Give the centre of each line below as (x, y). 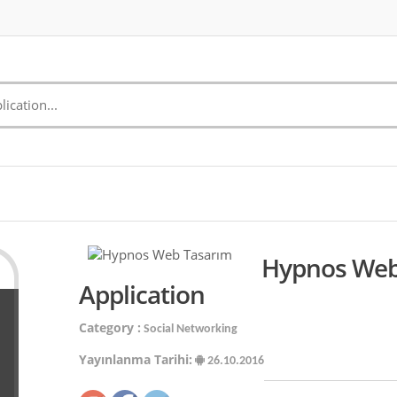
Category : (109, 327)
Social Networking (189, 329)
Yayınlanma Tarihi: (135, 359)
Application (141, 294)
